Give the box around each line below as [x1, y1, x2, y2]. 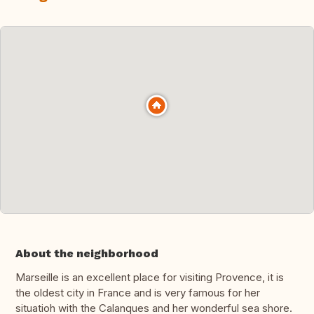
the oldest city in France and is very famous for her [15, 286, 260, 300]
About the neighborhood [15, 247, 158, 261]
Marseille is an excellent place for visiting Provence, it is [15, 271, 284, 285]
